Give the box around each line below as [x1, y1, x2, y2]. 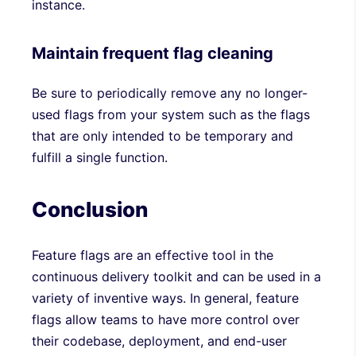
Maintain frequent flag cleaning [32, 44, 273, 64]
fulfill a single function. [32, 149, 168, 166]
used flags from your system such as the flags [32, 106, 310, 123]
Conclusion [32, 197, 148, 222]
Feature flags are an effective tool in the [32, 246, 273, 263]
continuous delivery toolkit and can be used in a [32, 268, 321, 284]
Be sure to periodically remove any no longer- [32, 85, 308, 102]
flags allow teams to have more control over [32, 311, 300, 327]
